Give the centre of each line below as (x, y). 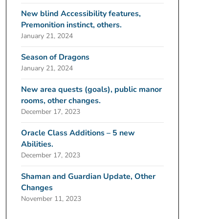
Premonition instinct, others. (71, 25)
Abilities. (37, 144)
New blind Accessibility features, (81, 14)
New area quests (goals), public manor (91, 89)
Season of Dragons (55, 57)
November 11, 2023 (51, 199)
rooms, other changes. (61, 101)
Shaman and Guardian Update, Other (88, 176)
